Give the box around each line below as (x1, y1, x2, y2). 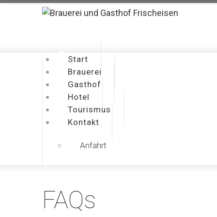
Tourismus (68, 105, 111, 114)
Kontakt (68, 117, 99, 127)
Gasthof (68, 79, 101, 89)
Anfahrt (80, 140, 107, 150)
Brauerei (68, 67, 102, 77)
